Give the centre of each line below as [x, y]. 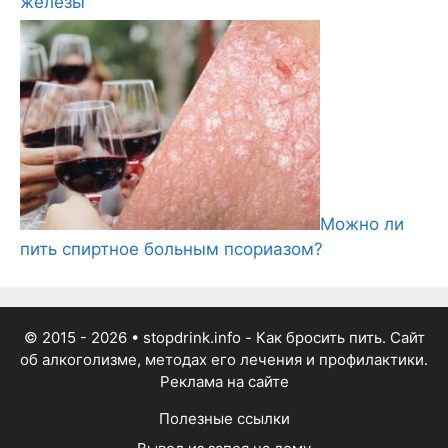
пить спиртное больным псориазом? [171, 249]
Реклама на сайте [224, 382]
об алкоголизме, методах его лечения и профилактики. [224, 360]
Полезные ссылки [224, 419]
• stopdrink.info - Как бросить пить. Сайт [275, 338]
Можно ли [362, 224]
